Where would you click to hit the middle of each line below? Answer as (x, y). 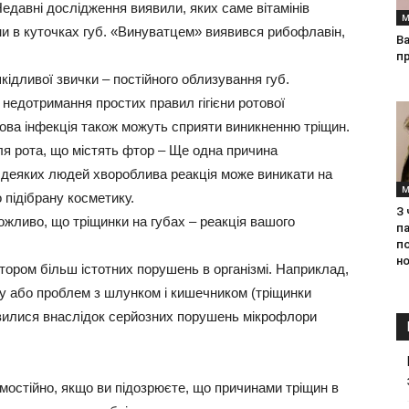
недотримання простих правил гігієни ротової (144, 103)
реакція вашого (247, 221)
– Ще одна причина (216, 150)
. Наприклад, (309, 269)
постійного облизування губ (199, 79)
